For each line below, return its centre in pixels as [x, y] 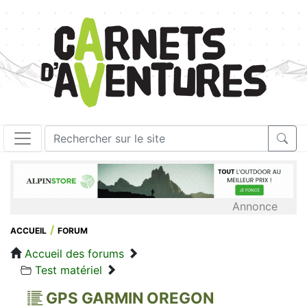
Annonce [255, 207]
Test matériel [69, 270]
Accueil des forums [74, 254]
